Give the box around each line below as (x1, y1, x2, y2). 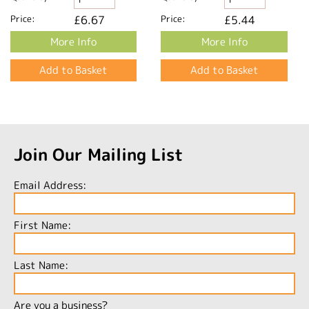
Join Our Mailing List (14, 142, 183, 166)
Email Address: (14, 177, 86, 192)
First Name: (14, 217, 71, 232)
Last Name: (14, 257, 68, 272)
